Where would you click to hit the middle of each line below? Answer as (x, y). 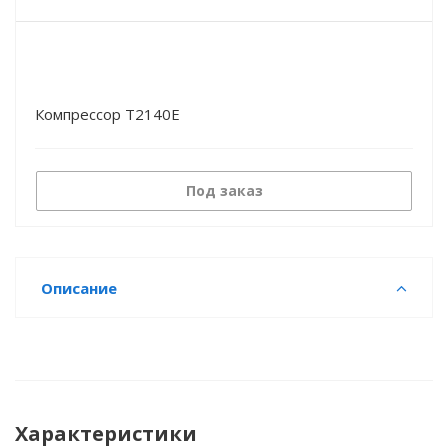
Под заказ (224, 190)
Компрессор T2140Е (107, 114)
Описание (79, 288)
